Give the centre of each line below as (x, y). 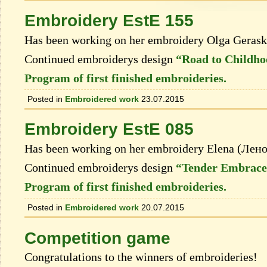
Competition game (97, 238)
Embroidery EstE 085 (109, 129)
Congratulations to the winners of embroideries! (141, 257)
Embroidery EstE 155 (109, 21)
